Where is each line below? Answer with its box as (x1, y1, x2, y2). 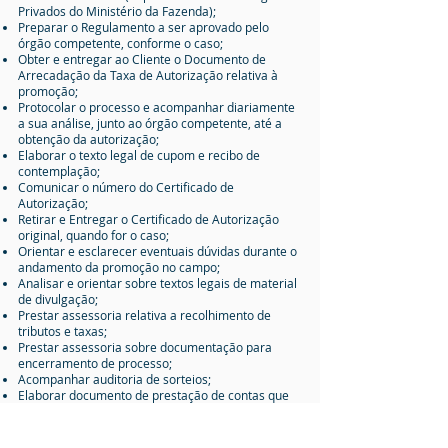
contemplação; (18, 163, 100, 179)
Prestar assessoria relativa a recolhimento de (18, 307, 271, 323)
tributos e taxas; (18, 323, 107, 339)
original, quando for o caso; (18, 227, 169, 243)
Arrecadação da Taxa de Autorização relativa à (18, 67, 278, 83)
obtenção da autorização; (18, 131, 159, 147)
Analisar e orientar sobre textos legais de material (18, 275, 297, 291)
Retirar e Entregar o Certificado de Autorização (18, 211, 279, 227)
